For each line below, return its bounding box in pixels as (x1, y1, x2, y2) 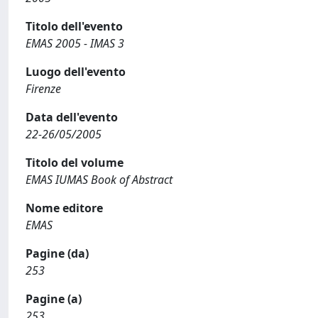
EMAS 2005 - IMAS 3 (26, 35, 124, 51)
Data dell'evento (26, 109, 118, 125)
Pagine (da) (26, 246, 89, 261)
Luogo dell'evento (26, 64, 126, 79)
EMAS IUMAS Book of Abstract (26, 172, 172, 187)
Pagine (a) (26, 291, 82, 307)
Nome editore (26, 200, 103, 216)
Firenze (26, 81, 61, 97)
